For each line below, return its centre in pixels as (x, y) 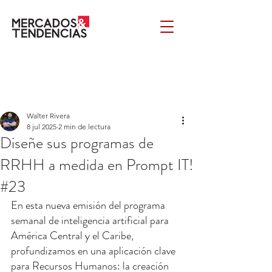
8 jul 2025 (42, 127)
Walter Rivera (48, 116)
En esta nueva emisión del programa (89, 205)
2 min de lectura (84, 127)
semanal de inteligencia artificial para (91, 220)
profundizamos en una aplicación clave (94, 251)
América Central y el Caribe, (73, 236)
